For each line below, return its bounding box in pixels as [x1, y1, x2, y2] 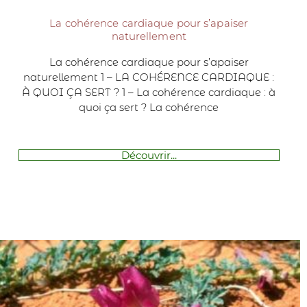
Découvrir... [121, 148, 177, 162]
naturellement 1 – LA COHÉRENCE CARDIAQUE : [23, 70, 275, 84]
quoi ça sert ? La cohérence [79, 100, 219, 114]
